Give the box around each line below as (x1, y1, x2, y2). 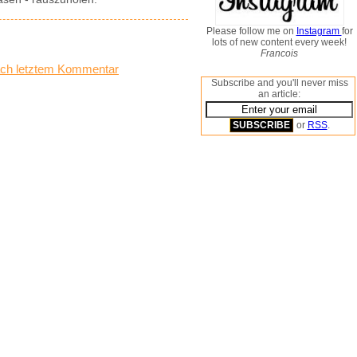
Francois (261, 48, 298, 59)
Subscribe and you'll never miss (210, 77, 348, 88)
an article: (258, 88, 300, 100)
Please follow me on (206, 25, 296, 37)
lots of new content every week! (212, 37, 347, 48)
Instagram (296, 25, 342, 37)
